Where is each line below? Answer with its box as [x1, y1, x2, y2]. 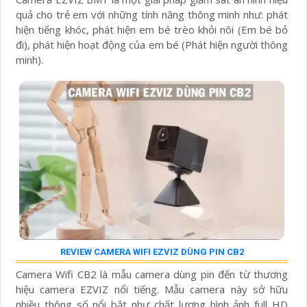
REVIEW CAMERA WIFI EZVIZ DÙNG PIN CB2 [60, 247, 244, 258]
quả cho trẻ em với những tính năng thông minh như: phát [16, 8, 288, 22]
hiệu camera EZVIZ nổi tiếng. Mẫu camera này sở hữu [16, 282, 288, 297]
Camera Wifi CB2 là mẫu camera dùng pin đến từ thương [16, 267, 288, 282]
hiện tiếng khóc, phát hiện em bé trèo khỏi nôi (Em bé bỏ [16, 23, 288, 37]
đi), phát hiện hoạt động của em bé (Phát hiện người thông [16, 38, 288, 52]
